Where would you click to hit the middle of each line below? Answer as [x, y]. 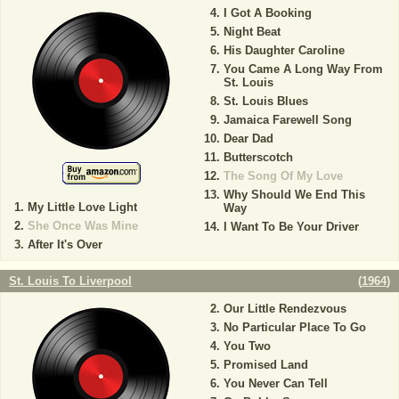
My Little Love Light [82, 207]
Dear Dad [248, 138]
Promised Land [265, 365]
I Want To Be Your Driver [291, 227]
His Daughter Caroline [284, 50]
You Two [247, 346]
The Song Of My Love [283, 176]
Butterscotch [258, 157]
